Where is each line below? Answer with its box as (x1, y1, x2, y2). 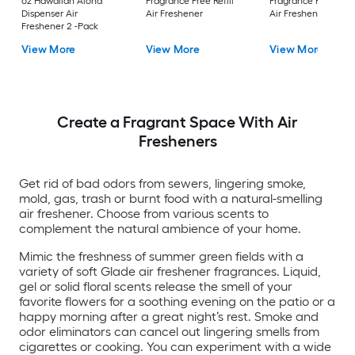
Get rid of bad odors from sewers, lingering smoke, (19, 175, 306, 191)
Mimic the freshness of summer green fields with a (19, 248, 303, 264)
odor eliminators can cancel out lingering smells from (19, 323, 319, 339)
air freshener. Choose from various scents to (19, 205, 269, 221)
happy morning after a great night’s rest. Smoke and (19, 308, 319, 324)
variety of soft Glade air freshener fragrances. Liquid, (19, 263, 321, 279)
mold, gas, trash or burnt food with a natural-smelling (19, 190, 323, 206)
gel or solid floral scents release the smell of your (19, 278, 292, 294)
